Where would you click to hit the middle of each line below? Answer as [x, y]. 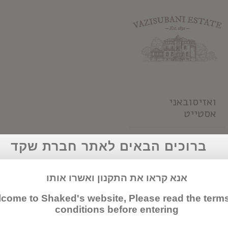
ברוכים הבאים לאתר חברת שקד [108, 146]
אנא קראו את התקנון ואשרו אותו [117, 178]
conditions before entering [117, 209]
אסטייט [200, 113]
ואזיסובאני [193, 102]
